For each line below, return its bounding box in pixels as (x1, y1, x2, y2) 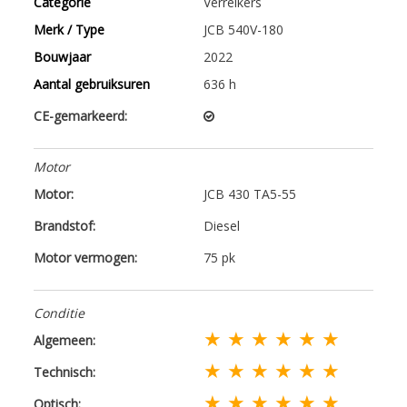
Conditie (34, 303, 85, 322)
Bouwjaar (34, 47, 92, 65)
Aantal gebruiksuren (34, 74, 151, 93)
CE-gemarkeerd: (34, 106, 128, 124)
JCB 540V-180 (203, 20, 283, 38)
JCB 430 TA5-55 (203, 184, 296, 203)
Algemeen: (34, 331, 96, 349)
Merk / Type (34, 20, 105, 38)
